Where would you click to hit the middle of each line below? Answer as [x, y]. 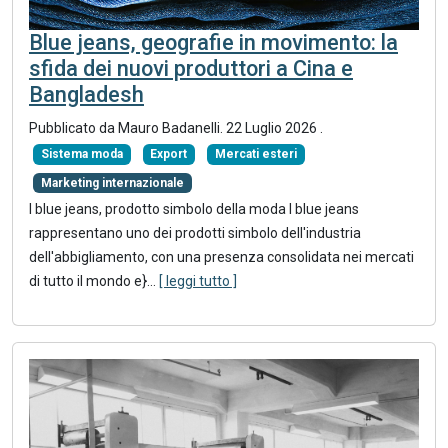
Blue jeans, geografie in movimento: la [213, 41]
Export [169, 152]
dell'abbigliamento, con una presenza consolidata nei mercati [221, 254]
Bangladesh [86, 93]
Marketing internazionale [112, 180]
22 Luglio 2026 [273, 126]
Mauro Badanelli [169, 126]
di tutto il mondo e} [88, 278]
